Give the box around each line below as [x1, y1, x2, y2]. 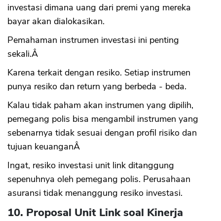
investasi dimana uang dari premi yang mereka [7, 1, 191, 14]
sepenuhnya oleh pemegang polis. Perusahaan [7, 173, 190, 185]
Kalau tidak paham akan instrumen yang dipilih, [7, 99, 193, 111]
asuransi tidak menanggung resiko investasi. [7, 187, 183, 199]
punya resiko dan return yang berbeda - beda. [7, 80, 186, 93]
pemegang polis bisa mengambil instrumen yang [7, 113, 198, 125]
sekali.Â [7, 48, 40, 60]
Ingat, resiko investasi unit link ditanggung [7, 159, 174, 172]
